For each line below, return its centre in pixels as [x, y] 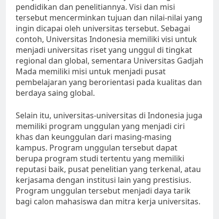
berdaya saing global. [55, 93]
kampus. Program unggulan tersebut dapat [97, 148]
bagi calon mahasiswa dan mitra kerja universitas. [108, 202]
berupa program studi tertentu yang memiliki [100, 159]
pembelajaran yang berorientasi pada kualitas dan [109, 82]
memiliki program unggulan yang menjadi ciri [100, 126]
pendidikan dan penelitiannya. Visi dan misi [95, 7]
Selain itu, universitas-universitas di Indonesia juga [109, 116]
